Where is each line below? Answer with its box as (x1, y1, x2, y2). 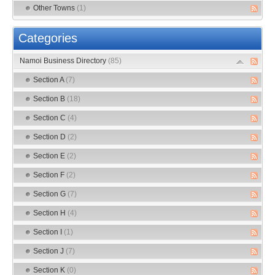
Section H (33, 208, 68, 217)
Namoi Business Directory (20, 56, 108, 65)
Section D (33, 132, 68, 141)
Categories (18, 31, 77, 45)
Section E (33, 151, 67, 160)
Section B (33, 94, 67, 103)
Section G (33, 189, 68, 198)
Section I (33, 227, 64, 236)
